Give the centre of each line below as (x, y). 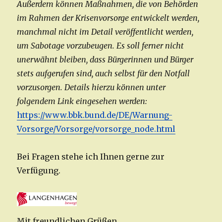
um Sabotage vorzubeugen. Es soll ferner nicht (101, 46)
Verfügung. (39, 171)
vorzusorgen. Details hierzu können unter (91, 87)
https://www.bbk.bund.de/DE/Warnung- (95, 115)
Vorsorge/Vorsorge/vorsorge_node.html (96, 129)
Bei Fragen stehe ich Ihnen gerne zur (91, 157)
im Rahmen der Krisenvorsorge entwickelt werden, (108, 18)
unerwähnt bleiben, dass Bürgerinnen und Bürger (105, 60)
